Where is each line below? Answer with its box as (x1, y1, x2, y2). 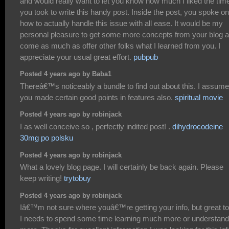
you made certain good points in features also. (20, 93, 175, 102)
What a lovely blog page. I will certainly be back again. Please (20, 162, 223, 171)
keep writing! (20, 173, 64, 182)
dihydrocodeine (172, 122, 223, 131)
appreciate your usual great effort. (20, 52, 133, 61)
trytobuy (64, 173, 91, 182)
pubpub (133, 52, 158, 61)
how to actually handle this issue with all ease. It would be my (20, 18, 223, 28)
